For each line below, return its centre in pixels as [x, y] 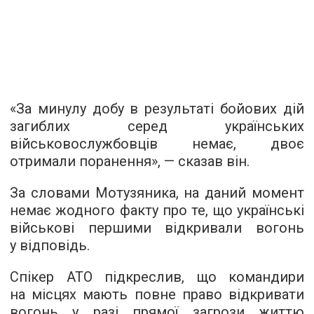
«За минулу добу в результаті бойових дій [157, 108]
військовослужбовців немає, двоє [157, 143]
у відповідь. [50, 245]
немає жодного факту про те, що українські [157, 210]
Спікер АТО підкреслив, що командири [157, 277]
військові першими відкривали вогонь [157, 227]
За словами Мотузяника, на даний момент [157, 192]
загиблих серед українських [157, 126]
